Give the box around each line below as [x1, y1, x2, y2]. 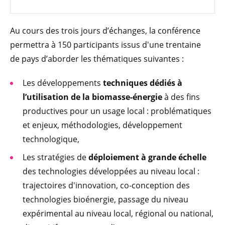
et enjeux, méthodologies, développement [23, 119, 182, 131]
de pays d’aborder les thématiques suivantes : [10, 53, 186, 64]
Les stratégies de [23, 151, 88, 163]
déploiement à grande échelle [88, 151, 206, 163]
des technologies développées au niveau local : [23, 165, 199, 177]
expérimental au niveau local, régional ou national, [23, 207, 213, 219]
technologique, [23, 133, 81, 145]
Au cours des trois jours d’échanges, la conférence [10, 25, 200, 36]
